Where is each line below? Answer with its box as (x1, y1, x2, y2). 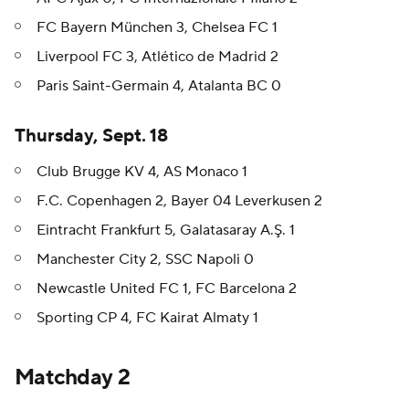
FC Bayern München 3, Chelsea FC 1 (37, 18, 278, 37)
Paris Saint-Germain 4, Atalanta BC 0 (37, 77, 281, 96)
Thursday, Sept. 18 (15, 124, 168, 149)
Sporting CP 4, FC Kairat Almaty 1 (37, 309, 258, 328)
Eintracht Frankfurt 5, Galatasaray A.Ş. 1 (37, 221, 295, 240)
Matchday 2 (15, 363, 130, 393)
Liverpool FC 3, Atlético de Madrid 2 (37, 47, 278, 67)
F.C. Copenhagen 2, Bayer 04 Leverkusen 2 (37, 192, 322, 211)
